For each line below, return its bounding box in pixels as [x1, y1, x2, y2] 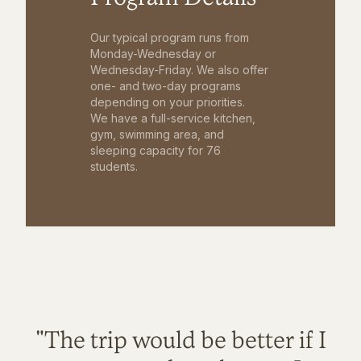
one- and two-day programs [90, 79, 241, 93]
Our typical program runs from [90, 31, 249, 45]
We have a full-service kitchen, [90, 111, 255, 126]
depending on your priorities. [90, 95, 245, 110]
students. [90, 160, 138, 174]
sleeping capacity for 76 [90, 143, 221, 158]
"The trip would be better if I [35, 330, 326, 355]
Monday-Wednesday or [90, 47, 216, 61]
